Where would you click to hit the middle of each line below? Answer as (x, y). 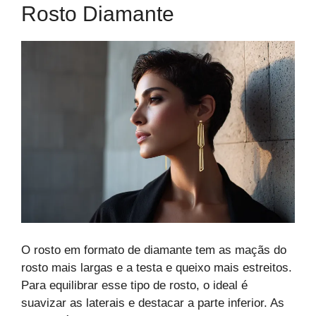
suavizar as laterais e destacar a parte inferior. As (153, 303)
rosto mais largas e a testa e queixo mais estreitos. (157, 267)
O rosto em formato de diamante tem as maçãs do (154, 250)
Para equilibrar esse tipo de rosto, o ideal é (134, 285)
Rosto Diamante (98, 13)
